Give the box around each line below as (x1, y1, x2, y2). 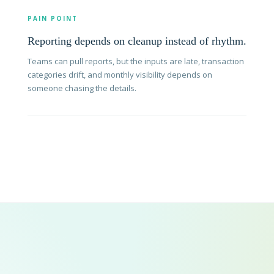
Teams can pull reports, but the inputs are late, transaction (27, 56, 244, 67)
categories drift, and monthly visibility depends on (27, 69, 212, 81)
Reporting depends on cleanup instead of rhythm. (27, 35, 246, 48)
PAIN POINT (27, 14, 78, 23)
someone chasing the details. (27, 83, 136, 94)
